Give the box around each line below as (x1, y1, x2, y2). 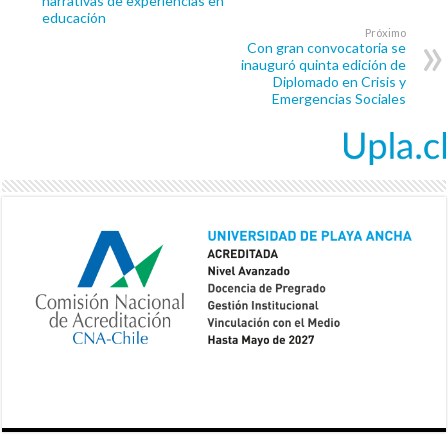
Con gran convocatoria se (246, 39, 406, 57)
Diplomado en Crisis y (272, 73, 406, 91)
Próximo (364, 26, 406, 40)
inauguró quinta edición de (240, 56, 406, 74)
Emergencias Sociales (271, 90, 406, 108)
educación (42, 9, 107, 27)
